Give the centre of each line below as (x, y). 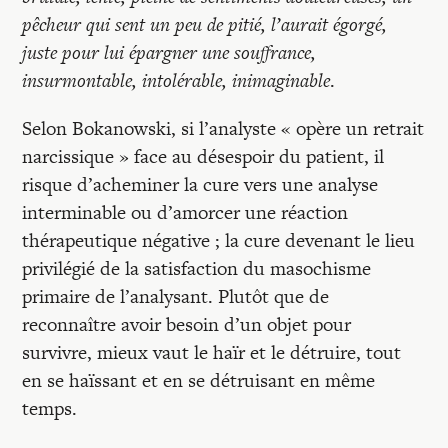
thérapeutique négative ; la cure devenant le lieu (219, 240)
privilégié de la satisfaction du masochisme (197, 268)
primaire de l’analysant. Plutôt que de (176, 296)
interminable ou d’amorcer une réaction (185, 212)
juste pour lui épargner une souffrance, (169, 52)
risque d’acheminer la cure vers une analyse (200, 184)
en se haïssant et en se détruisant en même (199, 380)
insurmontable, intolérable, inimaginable (176, 80)
